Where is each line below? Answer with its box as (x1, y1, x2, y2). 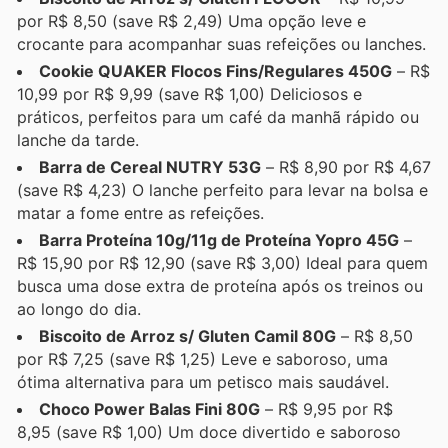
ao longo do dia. (17, 298, 141, 319)
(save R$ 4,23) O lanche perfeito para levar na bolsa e (17, 179, 428, 200)
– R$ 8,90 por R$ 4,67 (261, 156, 431, 177)
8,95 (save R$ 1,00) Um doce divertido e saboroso (17, 421, 401, 442)
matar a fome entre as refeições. (17, 202, 264, 223)
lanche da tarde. (17, 129, 139, 150)
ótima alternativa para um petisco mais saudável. (17, 371, 389, 392)
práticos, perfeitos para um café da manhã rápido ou (17, 106, 419, 127)
